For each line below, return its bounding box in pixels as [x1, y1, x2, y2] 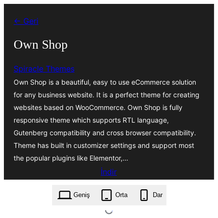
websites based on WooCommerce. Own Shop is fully [14, 103, 182, 111]
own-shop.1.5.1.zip [84, 185, 133, 193]
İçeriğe [3, 6, 28, 16]
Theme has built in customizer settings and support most [14, 141, 194, 149]
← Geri [14, 16, 38, 26]
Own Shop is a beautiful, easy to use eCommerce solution [14, 77, 196, 86]
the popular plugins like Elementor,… [14, 153, 128, 162]
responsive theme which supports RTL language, [14, 115, 169, 124]
